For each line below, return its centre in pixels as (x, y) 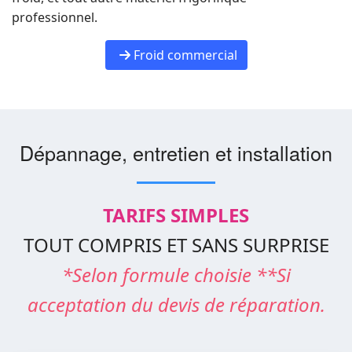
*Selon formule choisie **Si (176, 275)
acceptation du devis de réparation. (176, 304)
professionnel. (55, 17)
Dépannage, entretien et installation (176, 152)
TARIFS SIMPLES (176, 215)
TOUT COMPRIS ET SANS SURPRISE (176, 245)
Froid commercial (183, 55)
